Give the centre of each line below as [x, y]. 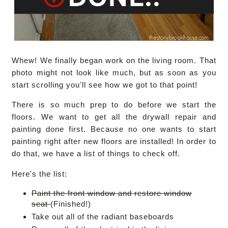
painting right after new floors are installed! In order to [114, 141]
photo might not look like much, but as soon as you [114, 73]
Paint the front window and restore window [111, 193]
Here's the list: [40, 174]
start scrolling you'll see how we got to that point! [105, 85]
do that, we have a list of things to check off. [96, 154]
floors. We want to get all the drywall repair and [114, 117]
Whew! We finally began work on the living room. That [114, 61]
